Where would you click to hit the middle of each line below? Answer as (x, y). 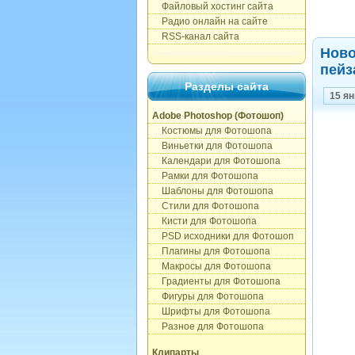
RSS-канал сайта (196, 36)
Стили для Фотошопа (206, 206)
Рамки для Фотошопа (205, 176)
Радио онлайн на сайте (210, 21)
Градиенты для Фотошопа (216, 281)
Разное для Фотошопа (208, 326)
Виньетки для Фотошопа (212, 146)
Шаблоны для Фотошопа (213, 191)
